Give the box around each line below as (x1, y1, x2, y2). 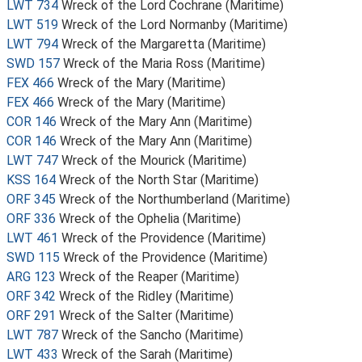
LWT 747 (6, 153, 58, 168)
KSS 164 (6, 172, 56, 187)
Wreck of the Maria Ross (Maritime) (63, 56, 265, 71)
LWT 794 (6, 36, 58, 52)
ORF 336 (6, 211, 56, 226)
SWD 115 (6, 250, 60, 265)
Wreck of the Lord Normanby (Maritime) (61, 17, 288, 32)
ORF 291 (6, 308, 56, 323)
